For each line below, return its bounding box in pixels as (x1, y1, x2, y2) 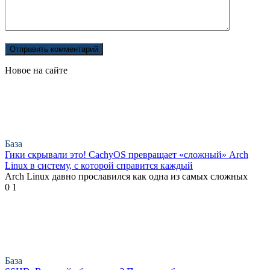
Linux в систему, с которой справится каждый (5, 160, 193, 171)
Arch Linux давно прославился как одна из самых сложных (5, 171, 248, 181)
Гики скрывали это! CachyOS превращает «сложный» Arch (5, 149, 248, 160)
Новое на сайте (5, 64, 67, 75)
